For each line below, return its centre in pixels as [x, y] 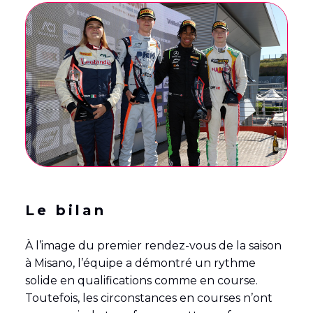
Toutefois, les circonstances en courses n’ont [148, 298]
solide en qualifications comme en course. [141, 280]
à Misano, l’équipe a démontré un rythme [140, 263]
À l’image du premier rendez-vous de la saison [153, 245]
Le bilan [65, 210]
